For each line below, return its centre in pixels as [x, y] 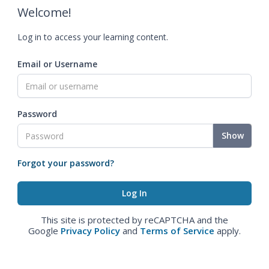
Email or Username [57, 64]
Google [44, 231]
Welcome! [44, 12]
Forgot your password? [66, 163]
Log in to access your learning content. [93, 37]
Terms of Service [177, 231]
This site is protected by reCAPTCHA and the [134, 220]
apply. [228, 231]
